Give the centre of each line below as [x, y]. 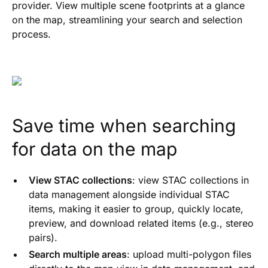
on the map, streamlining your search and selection [127, 19]
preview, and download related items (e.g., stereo [141, 223]
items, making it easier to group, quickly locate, [136, 208]
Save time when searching [124, 125]
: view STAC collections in [191, 180]
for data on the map [95, 149]
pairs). [43, 237]
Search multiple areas [78, 254]
